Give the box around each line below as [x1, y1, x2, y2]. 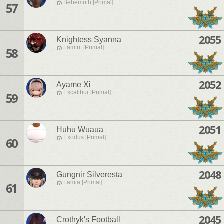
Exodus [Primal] [63, 134, 106, 141]
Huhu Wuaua [56, 125, 103, 134]
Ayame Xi [56, 80, 91, 89]
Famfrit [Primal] [63, 44, 104, 51]
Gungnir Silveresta [56, 170, 122, 179]
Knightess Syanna [56, 35, 121, 44]
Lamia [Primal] [63, 179, 102, 186]
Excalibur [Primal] [63, 89, 111, 96]
